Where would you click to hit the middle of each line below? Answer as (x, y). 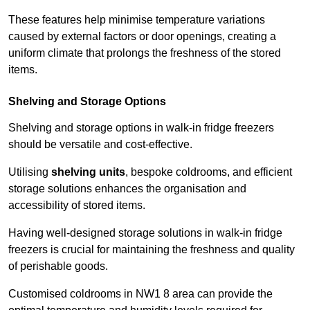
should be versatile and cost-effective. (102, 145)
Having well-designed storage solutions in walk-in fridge (145, 233)
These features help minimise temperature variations (137, 20)
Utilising (30, 172)
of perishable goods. (60, 266)
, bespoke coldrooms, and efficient (209, 172)
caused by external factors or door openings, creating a (142, 37)
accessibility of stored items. (77, 206)
